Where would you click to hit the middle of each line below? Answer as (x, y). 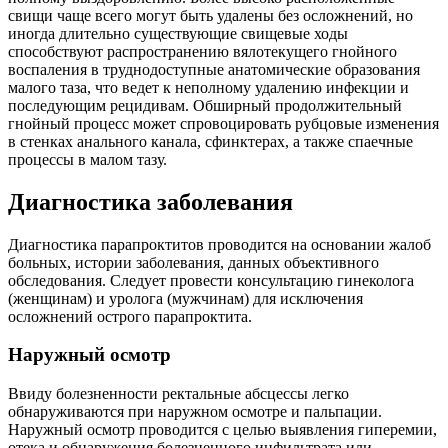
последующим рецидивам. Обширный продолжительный (205, 105)
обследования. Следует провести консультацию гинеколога (211, 280)
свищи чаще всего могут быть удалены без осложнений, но (210, 15)
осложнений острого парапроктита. (130, 316)
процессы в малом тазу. (87, 159)
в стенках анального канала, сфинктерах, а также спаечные (210, 141)
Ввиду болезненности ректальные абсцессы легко (178, 394)
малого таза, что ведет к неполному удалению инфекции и (208, 87)
